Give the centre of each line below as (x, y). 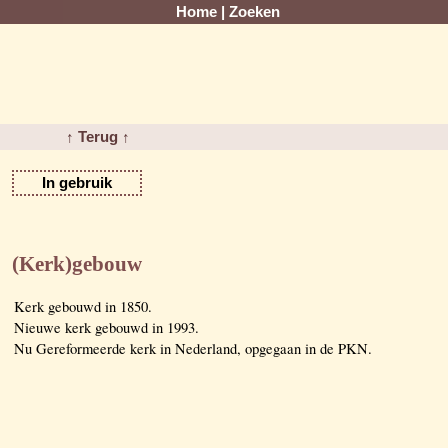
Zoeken (254, 12)
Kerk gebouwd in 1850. (83, 306)
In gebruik (77, 183)
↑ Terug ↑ (98, 137)
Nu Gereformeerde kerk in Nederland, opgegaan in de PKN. (193, 348)
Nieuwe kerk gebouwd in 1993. (106, 327)
